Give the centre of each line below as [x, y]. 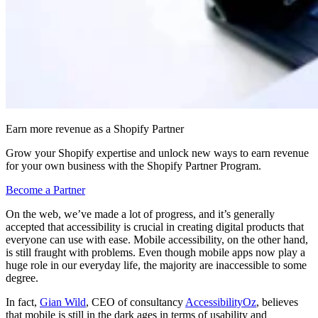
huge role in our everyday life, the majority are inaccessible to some [156, 265]
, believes [277, 302]
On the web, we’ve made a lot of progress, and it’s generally [140, 214]
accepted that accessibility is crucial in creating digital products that [155, 226]
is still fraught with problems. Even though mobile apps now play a [155, 252]
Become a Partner [45, 190]
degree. [23, 278]
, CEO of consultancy [136, 302]
